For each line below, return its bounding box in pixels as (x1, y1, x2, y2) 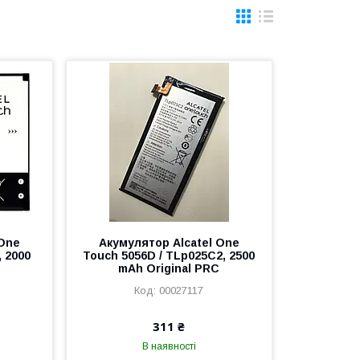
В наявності (141, 341, 196, 352)
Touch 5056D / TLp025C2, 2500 (83, 249, 256, 262)
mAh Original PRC (118, 262, 220, 275)
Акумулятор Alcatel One (98, 236, 239, 249)
